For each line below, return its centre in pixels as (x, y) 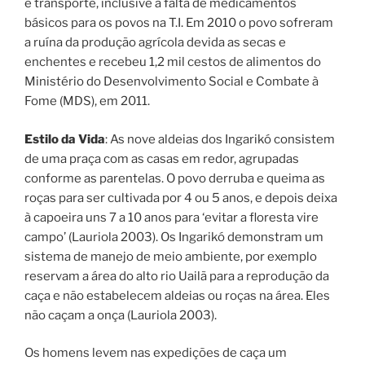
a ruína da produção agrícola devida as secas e (155, 43)
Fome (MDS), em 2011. (87, 101)
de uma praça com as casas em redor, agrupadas (162, 158)
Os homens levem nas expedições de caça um (156, 353)
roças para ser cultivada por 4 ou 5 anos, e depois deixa (181, 198)
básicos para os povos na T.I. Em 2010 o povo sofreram (179, 23)
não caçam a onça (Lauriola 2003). (121, 315)
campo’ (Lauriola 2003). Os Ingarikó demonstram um (174, 237)
